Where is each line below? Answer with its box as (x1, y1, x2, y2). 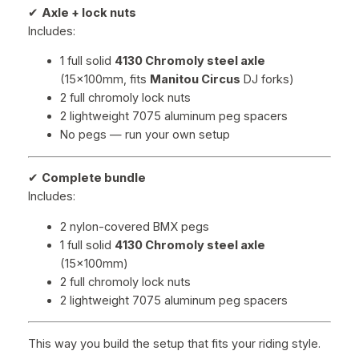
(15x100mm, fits (59, 72, 150, 87)
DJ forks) (240, 72, 294, 87)
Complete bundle (41, 171, 146, 186)
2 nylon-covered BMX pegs (59, 219, 209, 234)
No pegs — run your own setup (59, 127, 230, 143)
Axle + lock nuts (41, 5, 136, 20)
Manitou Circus (149, 72, 240, 87)
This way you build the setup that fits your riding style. (27, 336, 321, 351)
